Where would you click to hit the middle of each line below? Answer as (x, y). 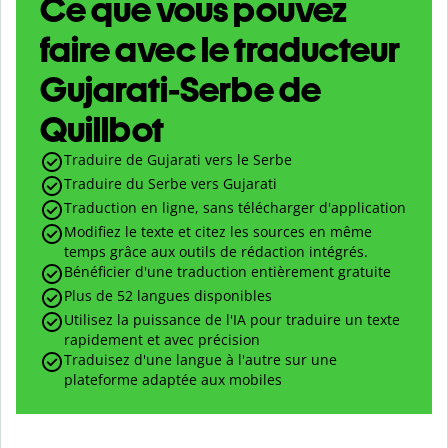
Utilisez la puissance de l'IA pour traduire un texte (232, 320)
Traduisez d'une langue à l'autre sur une (200, 360)
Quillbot (102, 130)
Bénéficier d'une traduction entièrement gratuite (227, 272)
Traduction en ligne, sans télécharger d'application (235, 208)
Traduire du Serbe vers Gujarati (170, 184)
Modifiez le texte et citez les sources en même (218, 232)
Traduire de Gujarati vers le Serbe (178, 160)
